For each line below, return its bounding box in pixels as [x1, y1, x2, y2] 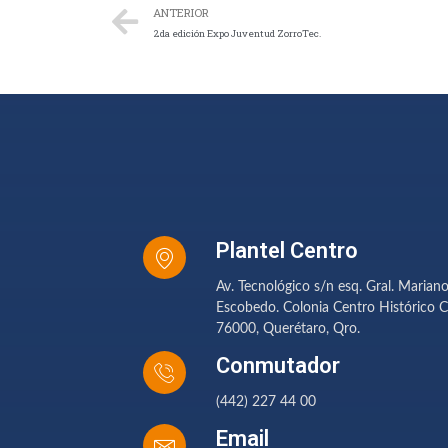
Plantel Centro [216, 237, 358, 263]
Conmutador [216, 352, 340, 378]
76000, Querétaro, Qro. [216, 321, 360, 336]
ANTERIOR [153, 4, 209, 20]
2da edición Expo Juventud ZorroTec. [153, 26, 321, 40]
